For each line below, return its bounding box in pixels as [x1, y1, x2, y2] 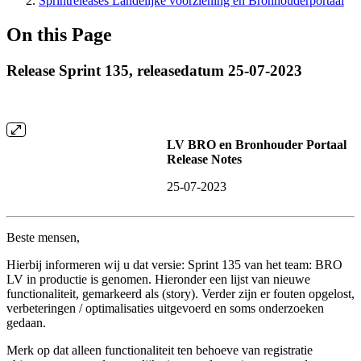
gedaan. [6, 315, 46, 330]
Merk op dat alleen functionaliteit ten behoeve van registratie [6, 342, 313, 357]
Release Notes [167, 151, 242, 166]
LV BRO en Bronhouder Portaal [167, 137, 346, 151]
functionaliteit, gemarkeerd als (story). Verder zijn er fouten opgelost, [6, 286, 355, 301]
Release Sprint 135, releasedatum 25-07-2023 [6, 61, 302, 79]
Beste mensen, [6, 230, 80, 244]
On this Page [6, 23, 112, 45]
